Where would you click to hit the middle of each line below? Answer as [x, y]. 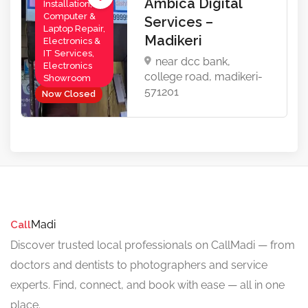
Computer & [69, 16]
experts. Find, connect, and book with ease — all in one [147, 285]
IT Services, [69, 53]
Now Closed [69, 93]
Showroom [67, 78]
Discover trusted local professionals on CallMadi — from [153, 245]
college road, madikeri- [204, 76]
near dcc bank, [193, 61]
